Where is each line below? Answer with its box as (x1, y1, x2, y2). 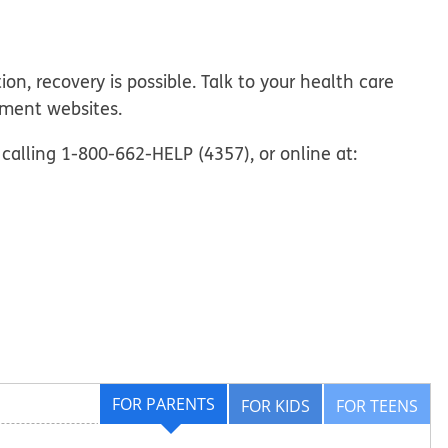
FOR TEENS (336, 394, 418, 417)
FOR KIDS (241, 394, 310, 417)
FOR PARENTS (112, 392, 215, 415)
